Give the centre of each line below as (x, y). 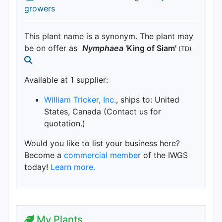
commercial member (102, 155)
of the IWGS (164, 155)
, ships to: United (148, 99)
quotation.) (65, 123)
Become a (44, 155)
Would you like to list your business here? (102, 143)
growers (40, 8)
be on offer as (52, 48)
